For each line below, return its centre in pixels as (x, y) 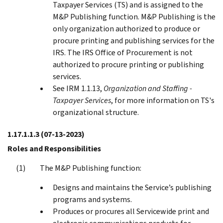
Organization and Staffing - (148, 88)
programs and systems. (92, 199)
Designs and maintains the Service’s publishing (132, 187)
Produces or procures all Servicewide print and (131, 211)
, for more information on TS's (163, 100)
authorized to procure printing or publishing (128, 64)
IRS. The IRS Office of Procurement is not (123, 52)
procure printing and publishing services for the (134, 40)
